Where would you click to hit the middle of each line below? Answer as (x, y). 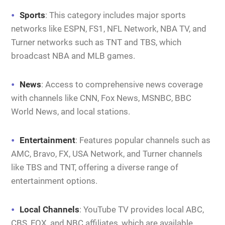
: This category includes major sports (116, 15)
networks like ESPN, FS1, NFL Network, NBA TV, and (109, 29)
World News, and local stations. (71, 112)
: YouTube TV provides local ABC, (142, 210)
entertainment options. (54, 181)
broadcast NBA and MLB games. (73, 56)
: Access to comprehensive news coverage (122, 85)
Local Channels (49, 210)
